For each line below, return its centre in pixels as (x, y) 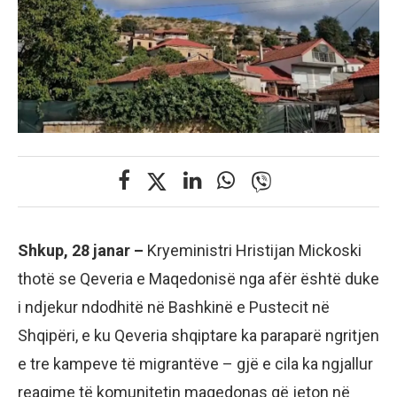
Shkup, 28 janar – (81, 251)
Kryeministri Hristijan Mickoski (253, 251)
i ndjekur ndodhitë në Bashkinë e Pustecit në (174, 307)
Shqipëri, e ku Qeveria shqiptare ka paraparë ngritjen (198, 336)
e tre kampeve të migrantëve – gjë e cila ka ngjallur (195, 364)
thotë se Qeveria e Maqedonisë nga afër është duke (198, 279)
